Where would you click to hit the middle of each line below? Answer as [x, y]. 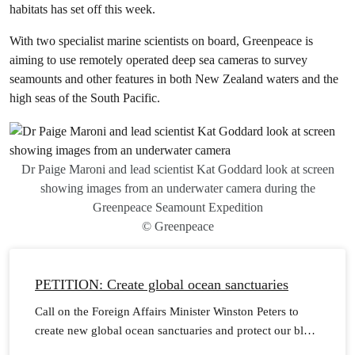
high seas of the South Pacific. [85, 98]
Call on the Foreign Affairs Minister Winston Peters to [167, 311]
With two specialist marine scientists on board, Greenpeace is [161, 41]
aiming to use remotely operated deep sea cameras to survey [158, 60]
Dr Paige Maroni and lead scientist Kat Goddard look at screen [177, 169]
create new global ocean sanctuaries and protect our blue [175, 330]
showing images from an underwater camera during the [177, 188]
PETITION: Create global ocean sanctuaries [162, 284]
